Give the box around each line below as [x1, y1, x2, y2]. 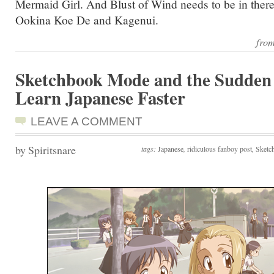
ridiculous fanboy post [187, 144, 252, 154]
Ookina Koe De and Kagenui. [15, 12, 158, 28]
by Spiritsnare [15, 143, 76, 157]
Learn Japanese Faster [15, 85, 185, 111]
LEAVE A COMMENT [31, 114, 143, 128]
